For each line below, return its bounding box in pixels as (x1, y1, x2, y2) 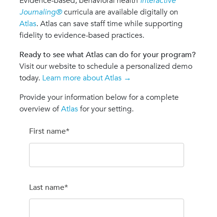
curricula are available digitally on (62, 7, 178, 18)
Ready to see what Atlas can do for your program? (19, 49, 196, 61)
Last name (29, 182, 64, 193)
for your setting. (78, 104, 134, 115)
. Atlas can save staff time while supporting (36, 18, 183, 30)
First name (29, 126, 66, 137)
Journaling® (19, 7, 62, 18)
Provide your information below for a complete (19, 92, 179, 103)
